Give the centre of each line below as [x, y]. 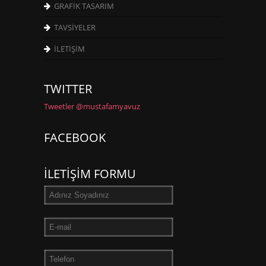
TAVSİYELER [75, 27]
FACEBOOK [75, 137]
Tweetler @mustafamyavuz [92, 106]
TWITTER [68, 88]
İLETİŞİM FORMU [90, 173]
